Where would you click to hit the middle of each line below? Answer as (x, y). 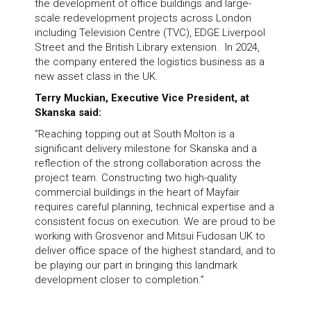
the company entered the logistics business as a (150, 62)
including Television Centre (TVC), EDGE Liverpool (150, 33)
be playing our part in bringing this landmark (136, 265)
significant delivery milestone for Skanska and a (146, 148)
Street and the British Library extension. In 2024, (147, 48)
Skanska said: (68, 112)
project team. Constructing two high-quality (136, 177)
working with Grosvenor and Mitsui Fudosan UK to (150, 236)
